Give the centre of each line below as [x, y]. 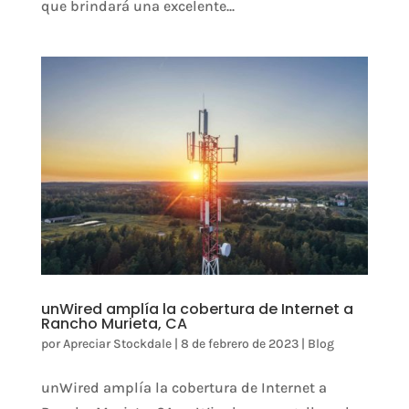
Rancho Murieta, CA [114, 323]
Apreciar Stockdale [117, 343]
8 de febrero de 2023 [239, 343]
